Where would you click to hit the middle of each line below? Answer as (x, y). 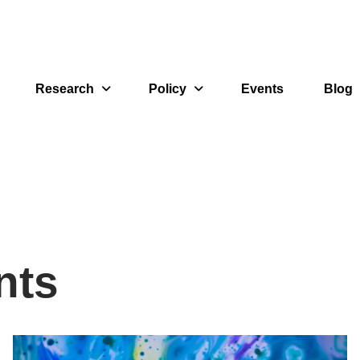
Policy (168, 89)
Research (65, 89)
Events (262, 89)
